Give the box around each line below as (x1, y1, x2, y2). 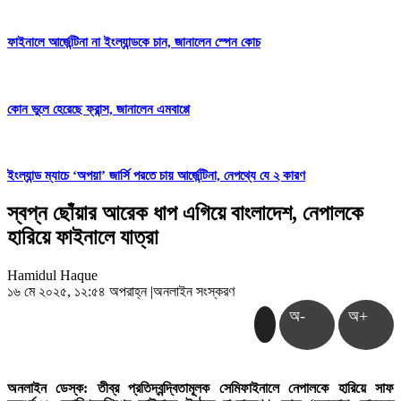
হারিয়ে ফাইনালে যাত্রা (7, 226, 158, 250)
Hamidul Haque (7, 268, 98, 284)
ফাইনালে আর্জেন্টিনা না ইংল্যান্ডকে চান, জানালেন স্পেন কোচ (7, 34, 260, 49)
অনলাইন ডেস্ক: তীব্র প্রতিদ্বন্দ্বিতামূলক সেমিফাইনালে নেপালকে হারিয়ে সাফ (7, 380, 394, 397)
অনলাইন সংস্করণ (153, 284, 235, 300)
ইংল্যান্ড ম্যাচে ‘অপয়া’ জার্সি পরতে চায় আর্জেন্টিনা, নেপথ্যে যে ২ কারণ (7, 168, 305, 183)
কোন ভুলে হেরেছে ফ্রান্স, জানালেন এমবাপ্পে (7, 101, 190, 116)
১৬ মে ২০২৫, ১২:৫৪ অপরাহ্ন (7, 284, 150, 300)
